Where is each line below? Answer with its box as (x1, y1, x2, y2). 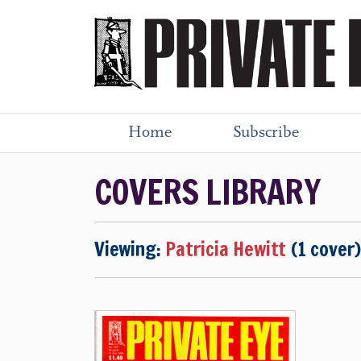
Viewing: (94, 235, 166, 263)
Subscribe (233, 125, 299, 141)
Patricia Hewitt (165, 235, 287, 263)
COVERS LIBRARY (94, 168, 320, 216)
